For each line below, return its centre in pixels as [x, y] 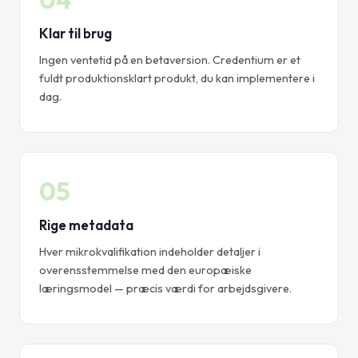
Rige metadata [86, 225]
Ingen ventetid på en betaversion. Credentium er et [170, 60]
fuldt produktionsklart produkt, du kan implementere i [177, 79]
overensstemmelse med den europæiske [145, 270]
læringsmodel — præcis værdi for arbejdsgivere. [165, 289]
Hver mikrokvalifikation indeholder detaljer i [150, 252]
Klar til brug [76, 34]
